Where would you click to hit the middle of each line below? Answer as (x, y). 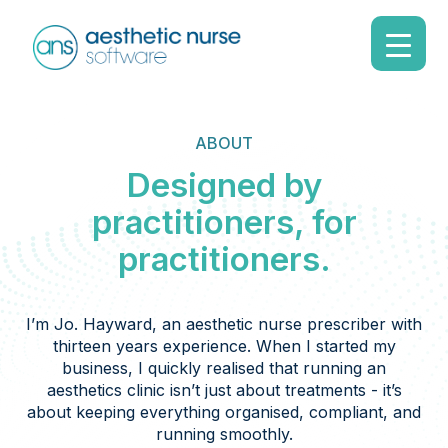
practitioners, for (224, 222)
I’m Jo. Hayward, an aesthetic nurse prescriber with (224, 324)
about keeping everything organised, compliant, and (224, 412)
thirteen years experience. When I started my (224, 346)
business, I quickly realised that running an (224, 368)
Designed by (224, 185)
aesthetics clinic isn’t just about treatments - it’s (224, 390)
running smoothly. (224, 434)
